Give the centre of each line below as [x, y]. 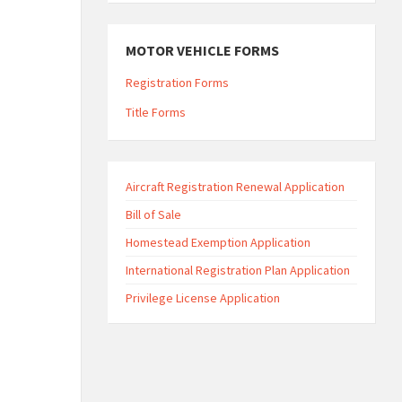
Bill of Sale [153, 214]
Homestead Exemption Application [218, 242]
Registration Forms [177, 83]
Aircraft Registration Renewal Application [235, 187]
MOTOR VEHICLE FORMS [202, 50]
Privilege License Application [202, 298]
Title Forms [155, 112]
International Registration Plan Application [237, 270]
